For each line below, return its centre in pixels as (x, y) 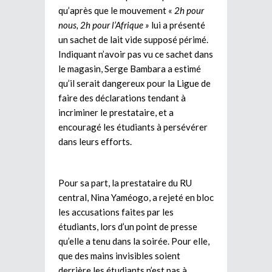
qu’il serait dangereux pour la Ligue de (134, 83)
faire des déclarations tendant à (122, 97)
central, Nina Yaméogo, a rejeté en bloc (136, 197)
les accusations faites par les (116, 212)
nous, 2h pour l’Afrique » (105, 25)
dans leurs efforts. (95, 141)
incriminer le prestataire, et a (116, 112)
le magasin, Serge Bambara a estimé (130, 68)
